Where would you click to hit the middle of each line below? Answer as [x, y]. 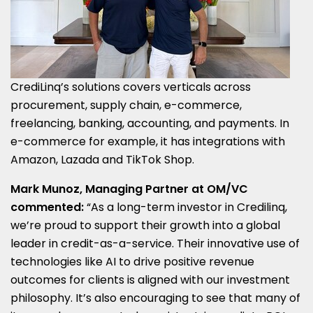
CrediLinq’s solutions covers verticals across [131, 87]
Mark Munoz [45, 189]
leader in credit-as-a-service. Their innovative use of [155, 243]
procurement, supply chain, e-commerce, [126, 105]
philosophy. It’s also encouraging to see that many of [155, 298]
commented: [47, 207]
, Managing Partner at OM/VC [164, 189]
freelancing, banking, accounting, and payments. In [150, 123]
